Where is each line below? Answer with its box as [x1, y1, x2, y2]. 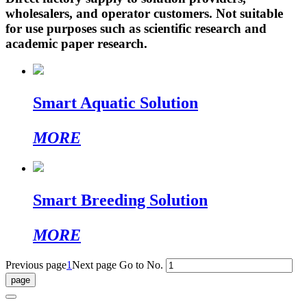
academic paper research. [5, 36, 147, 51]
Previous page [5, 259, 66, 271]
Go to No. [119, 259, 163, 271]
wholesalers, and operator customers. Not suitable [5, 5, 283, 21]
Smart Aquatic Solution [33, 94, 198, 112]
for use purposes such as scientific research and [5, 21, 267, 36]
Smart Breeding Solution [33, 191, 208, 210]
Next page [72, 259, 116, 271]
